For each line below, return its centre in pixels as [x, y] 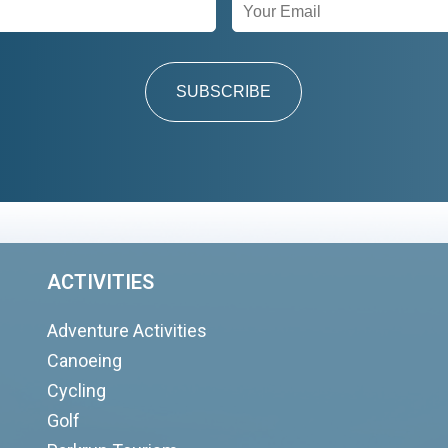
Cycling [77, 390]
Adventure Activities [127, 330]
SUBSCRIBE [224, 91]
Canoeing [85, 360]
